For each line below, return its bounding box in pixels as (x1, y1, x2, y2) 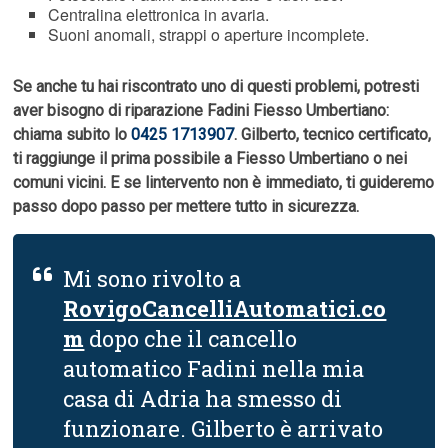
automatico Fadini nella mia (63, 354, 365, 384)
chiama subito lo (13, 125, 132, 145)
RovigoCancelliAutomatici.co (63, 294, 387, 324)
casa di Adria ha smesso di (63, 384, 343, 414)
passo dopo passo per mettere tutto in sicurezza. (13, 197, 360, 217)
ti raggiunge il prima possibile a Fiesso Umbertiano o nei (13, 149, 408, 169)
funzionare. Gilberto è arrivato (63, 414, 384, 444)
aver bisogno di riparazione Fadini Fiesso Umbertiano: (13, 101, 390, 121)
